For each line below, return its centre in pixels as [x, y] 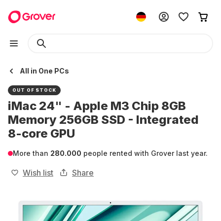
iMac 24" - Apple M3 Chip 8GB [97, 106]
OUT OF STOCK [34, 90]
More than [32, 153]
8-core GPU [41, 133]
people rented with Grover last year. [145, 153]
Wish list [38, 173]
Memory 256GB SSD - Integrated [103, 120]
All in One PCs [44, 71]
